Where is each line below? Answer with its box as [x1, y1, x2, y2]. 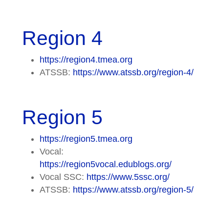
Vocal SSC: [39, 172, 87, 182]
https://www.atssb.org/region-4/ [72, 67, 194, 77]
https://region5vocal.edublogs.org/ [39, 159, 172, 169]
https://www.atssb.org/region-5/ [72, 184, 194, 195]
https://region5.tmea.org [39, 133, 132, 144]
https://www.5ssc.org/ [86, 172, 170, 182]
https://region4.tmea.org [39, 54, 132, 65]
